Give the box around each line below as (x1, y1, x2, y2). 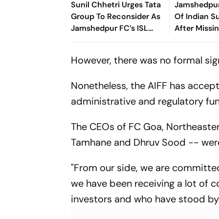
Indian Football (71, 46, 127, 57)
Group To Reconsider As (71, 11, 161, 22)
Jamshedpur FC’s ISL (71, 22, 149, 33)
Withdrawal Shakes (71, 34, 143, 45)
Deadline (175, 34, 207, 45)
